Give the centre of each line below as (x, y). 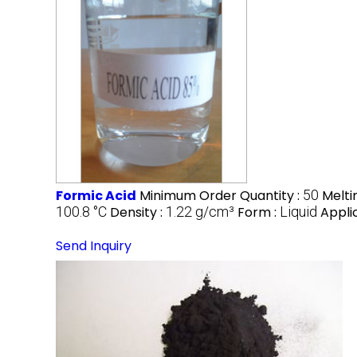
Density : (138, 212)
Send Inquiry (94, 245)
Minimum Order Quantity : (221, 195)
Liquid (298, 211)
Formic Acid (96, 195)
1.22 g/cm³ (200, 211)
